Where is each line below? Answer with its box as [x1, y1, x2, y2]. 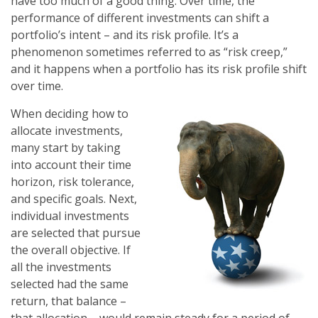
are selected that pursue [11, 225, 141, 241]
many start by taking [11, 140, 121, 155]
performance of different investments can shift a [11, 10, 269, 26]
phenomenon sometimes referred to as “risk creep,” [11, 44, 287, 60]
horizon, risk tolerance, [11, 174, 134, 190]
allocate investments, [11, 123, 123, 138]
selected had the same [11, 276, 128, 292]
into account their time [11, 157, 131, 172]
